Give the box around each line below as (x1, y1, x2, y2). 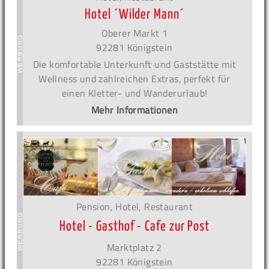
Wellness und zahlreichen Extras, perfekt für (38, 71, 231, 86)
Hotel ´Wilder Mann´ (85, 8, 184, 22)
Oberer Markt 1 (101, 26, 168, 41)
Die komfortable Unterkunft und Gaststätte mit (32, 57, 237, 72)
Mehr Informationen (91, 103, 178, 118)
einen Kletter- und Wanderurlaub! (61, 86, 208, 101)
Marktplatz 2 (107, 240, 162, 255)
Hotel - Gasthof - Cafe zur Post (59, 219, 210, 234)
